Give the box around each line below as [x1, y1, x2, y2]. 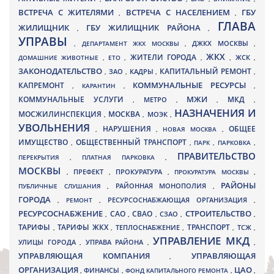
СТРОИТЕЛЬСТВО [185, 208, 254, 219]
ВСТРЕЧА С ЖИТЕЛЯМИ [18, 7, 119, 18]
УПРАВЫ [18, 34, 75, 50]
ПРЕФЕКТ [73, 167, 109, 176]
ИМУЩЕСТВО [18, 138, 71, 147]
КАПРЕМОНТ [18, 80, 72, 90]
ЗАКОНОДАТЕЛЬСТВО [18, 65, 105, 76]
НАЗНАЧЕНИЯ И [174, 106, 256, 120]
